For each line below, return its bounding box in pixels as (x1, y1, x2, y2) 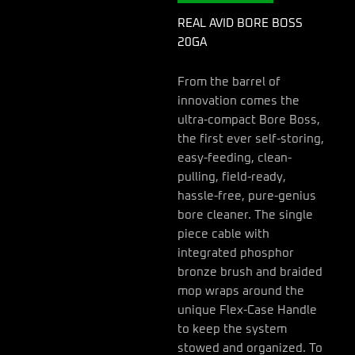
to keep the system (177, 323, 287, 335)
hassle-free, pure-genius (177, 189, 316, 202)
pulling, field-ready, (177, 170, 286, 183)
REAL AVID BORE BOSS (177, 17, 303, 30)
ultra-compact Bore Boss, (177, 113, 320, 126)
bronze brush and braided (177, 265, 323, 278)
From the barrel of (177, 75, 281, 88)
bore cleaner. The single (177, 208, 313, 221)
